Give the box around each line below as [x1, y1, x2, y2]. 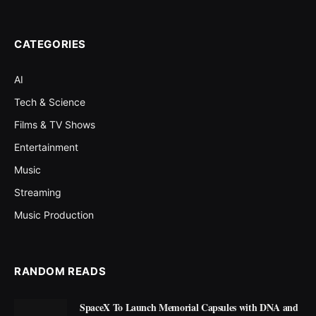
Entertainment [14, 140, 78, 153]
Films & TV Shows [14, 118, 95, 130]
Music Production [14, 208, 94, 221]
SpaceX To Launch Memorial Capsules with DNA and [80, 299, 298, 315]
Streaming [14, 186, 61, 198]
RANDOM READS [14, 264, 107, 278]
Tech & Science [14, 95, 85, 108]
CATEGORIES [14, 37, 86, 51]
